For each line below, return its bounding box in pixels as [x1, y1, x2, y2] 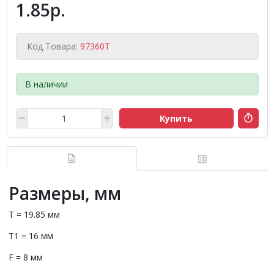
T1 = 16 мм [9, 229, 53, 242]
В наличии [24, 78, 68, 90]
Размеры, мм [9, 181, 121, 205]
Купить [160, 112, 193, 124]
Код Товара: [27, 40, 80, 52]
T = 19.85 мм [9, 208, 60, 220]
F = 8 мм [9, 251, 43, 263]
